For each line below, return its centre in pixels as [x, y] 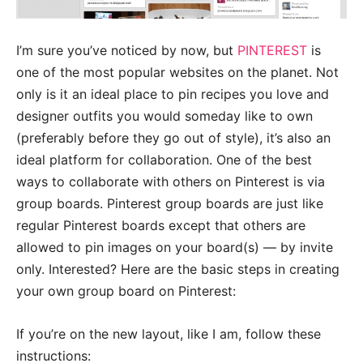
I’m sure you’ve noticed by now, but [127, 51]
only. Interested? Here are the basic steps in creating [178, 269]
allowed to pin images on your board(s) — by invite [175, 248]
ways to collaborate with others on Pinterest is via [171, 182]
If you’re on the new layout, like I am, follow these [169, 334]
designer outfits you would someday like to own [164, 116]
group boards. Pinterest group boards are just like [170, 204]
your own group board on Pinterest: [126, 291]
